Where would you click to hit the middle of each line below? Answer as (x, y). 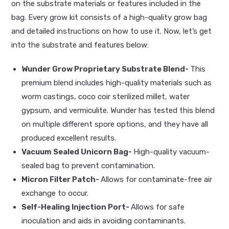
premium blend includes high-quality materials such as (117, 83)
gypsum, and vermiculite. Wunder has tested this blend (118, 111)
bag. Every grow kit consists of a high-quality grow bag (109, 18)
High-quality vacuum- (172, 152)
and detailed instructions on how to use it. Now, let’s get (112, 31)
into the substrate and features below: (80, 45)
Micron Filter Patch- (61, 180)
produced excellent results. (69, 138)
